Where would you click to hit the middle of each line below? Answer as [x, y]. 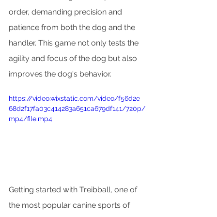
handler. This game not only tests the [75, 43]
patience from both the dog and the [73, 27]
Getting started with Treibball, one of [74, 190]
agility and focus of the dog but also [74, 58]
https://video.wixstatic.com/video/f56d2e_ [76, 98]
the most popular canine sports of [70, 205]
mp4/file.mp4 [31, 118]
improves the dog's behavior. [60, 74]
